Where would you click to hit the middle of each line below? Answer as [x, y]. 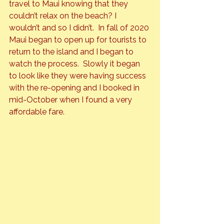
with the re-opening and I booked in [75, 88]
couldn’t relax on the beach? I [64, 16]
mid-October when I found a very [71, 100]
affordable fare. [39, 112]
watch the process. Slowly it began [75, 64]
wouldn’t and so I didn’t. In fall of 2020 [80, 28]
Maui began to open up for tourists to [79, 40]
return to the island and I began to [72, 52]
